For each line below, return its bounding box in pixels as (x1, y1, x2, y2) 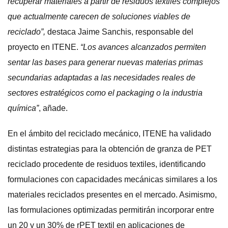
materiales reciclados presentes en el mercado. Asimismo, (8, 190, 217, 199)
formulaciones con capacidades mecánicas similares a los (8, 175, 217, 184)
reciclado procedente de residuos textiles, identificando (8, 159, 206, 168)
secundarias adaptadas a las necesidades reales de (8, 73, 195, 82)
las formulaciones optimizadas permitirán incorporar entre (8, 205, 214, 214)
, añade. (39, 103, 68, 112)
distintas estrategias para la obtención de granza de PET (8, 144, 212, 153)
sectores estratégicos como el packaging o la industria (8, 88, 203, 97)
